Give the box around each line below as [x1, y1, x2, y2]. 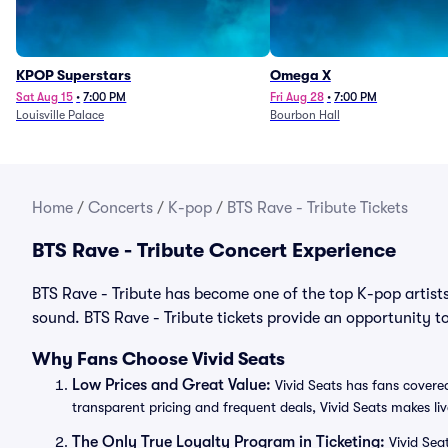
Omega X [269, 67, 331, 83]
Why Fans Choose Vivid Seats [32, 349, 285, 369]
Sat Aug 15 [16, 90, 73, 104]
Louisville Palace [16, 108, 104, 122]
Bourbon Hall [269, 108, 340, 122]
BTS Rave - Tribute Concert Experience [32, 239, 396, 262]
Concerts [88, 199, 153, 217]
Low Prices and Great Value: [72, 376, 271, 394]
